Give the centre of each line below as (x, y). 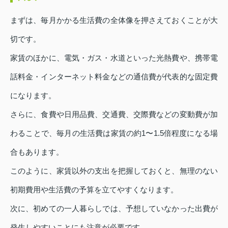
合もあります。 (37, 152)
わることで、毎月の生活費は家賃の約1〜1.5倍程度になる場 (114, 133)
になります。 (33, 96)
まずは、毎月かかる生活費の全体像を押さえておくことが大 (114, 20)
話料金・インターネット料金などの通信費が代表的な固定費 (114, 77)
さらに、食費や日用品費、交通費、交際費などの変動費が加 (114, 115)
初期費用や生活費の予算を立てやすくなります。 (94, 190)
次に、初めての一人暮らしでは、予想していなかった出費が (114, 209)
